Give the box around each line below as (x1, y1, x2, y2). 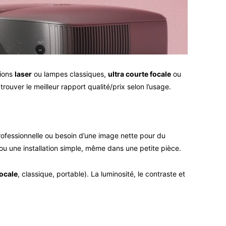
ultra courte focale (108, 70, 171, 79)
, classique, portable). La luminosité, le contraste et (18, 169, 185, 179)
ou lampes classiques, (32, 70, 108, 79)
